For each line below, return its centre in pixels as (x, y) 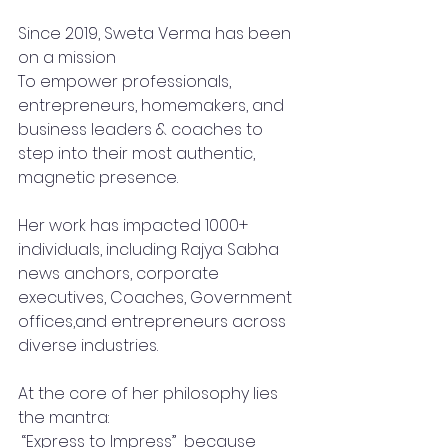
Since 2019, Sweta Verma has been (156, 33)
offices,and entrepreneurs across (154, 321)
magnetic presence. (98, 177)
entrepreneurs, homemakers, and (153, 105)
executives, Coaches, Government (157, 297)
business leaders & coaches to (142, 129)
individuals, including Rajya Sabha (150, 249)
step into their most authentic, (138, 153)
